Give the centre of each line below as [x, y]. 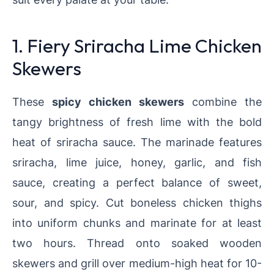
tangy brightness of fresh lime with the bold [137, 122]
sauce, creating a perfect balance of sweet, [137, 183]
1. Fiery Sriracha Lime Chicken [137, 46]
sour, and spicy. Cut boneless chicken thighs [137, 203]
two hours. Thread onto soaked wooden [137, 243]
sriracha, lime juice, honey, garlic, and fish [137, 162]
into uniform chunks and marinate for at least [137, 223]
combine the [223, 102]
